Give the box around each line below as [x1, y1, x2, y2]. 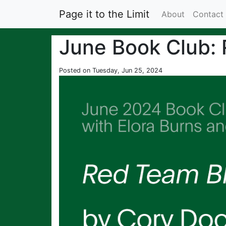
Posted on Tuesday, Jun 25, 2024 [59, 67, 162, 74]
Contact [193, 9, 223, 19]
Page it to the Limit [59, 8, 149, 20]
